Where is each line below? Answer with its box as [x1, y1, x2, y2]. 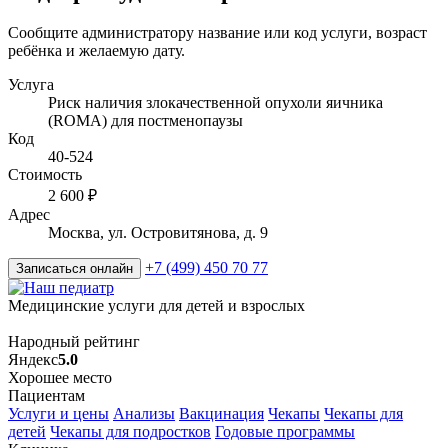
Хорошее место [8, 369, 112, 387]
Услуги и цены [8, 405, 109, 423]
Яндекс [8, 351, 58, 369]
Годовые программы [215, 423, 355, 441]
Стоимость [8, 166, 82, 184]
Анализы [113, 405, 175, 423]
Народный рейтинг [8, 333, 140, 351]
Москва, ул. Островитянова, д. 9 [48, 224, 268, 242]
